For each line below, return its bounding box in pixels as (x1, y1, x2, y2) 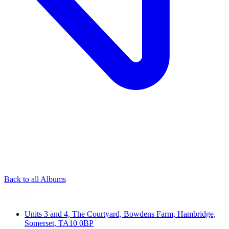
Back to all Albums (4, 175, 66, 184)
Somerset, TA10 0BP (25, 219, 94, 228)
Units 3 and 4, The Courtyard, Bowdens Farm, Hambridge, (25, 210, 216, 219)
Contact (4, 192, 32, 201)
